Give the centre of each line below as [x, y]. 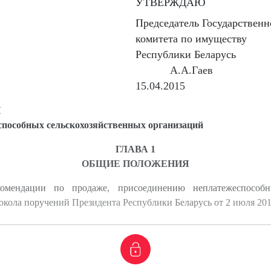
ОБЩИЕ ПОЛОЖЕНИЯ [135, 164]
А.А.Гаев [191, 70]
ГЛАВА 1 [135, 149]
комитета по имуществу [191, 39]
